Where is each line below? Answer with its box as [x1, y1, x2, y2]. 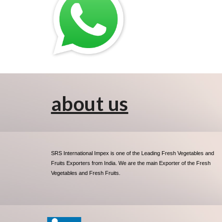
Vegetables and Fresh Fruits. [51, 170, 122, 176]
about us [51, 92, 128, 115]
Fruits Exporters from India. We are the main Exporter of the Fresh [51, 160, 211, 166]
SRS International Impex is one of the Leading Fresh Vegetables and [51, 150, 214, 156]
